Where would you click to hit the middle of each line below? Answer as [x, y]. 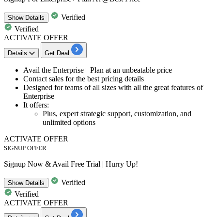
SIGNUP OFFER [25, 148]
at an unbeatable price [139, 70]
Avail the [38, 70]
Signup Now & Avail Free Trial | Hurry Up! [71, 164]
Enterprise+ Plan [79, 70]
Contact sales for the [55, 78]
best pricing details [116, 78]
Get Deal [57, 53]
